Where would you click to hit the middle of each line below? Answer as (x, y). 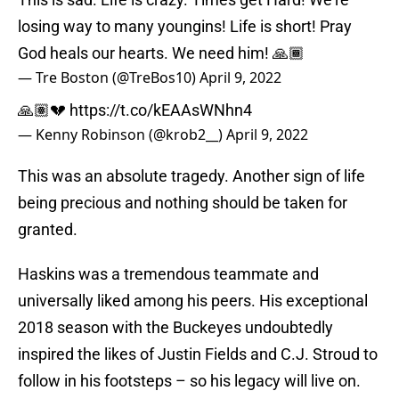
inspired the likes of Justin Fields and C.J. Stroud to (198, 354)
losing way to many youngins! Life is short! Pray (185, 27)
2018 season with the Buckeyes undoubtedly (175, 328)
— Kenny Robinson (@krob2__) (122, 135)
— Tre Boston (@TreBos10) (109, 78)
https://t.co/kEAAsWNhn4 (161, 110)
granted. (48, 230)
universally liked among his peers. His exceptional (193, 301)
